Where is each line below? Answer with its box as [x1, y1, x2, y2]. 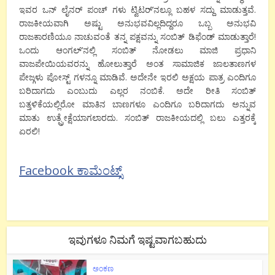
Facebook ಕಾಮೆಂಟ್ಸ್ [19, 162, 123, 179]
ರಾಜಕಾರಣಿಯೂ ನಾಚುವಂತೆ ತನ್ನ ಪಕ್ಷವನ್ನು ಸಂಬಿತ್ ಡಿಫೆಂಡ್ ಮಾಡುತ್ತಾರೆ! [19, 31, 256, 43]
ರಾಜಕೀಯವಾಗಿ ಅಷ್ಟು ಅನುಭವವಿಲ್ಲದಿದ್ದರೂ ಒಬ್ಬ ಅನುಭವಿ [19, 17, 256, 29]
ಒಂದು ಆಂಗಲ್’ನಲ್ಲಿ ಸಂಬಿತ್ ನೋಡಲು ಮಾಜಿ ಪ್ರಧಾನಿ [19, 44, 256, 56]
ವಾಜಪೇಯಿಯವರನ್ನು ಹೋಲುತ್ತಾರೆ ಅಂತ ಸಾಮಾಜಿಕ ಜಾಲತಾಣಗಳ [19, 58, 256, 70]
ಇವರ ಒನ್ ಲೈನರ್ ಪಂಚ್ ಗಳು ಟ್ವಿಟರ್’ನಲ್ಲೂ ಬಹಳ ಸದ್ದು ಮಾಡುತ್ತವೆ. [19, 4, 256, 16]
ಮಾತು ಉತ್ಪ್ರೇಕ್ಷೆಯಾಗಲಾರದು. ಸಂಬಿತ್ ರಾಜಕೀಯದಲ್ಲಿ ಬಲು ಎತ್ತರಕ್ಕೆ [19, 112, 256, 124]
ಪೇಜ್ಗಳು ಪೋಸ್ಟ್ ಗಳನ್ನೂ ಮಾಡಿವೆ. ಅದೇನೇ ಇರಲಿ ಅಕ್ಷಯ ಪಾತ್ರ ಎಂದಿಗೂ [19, 71, 256, 83]
